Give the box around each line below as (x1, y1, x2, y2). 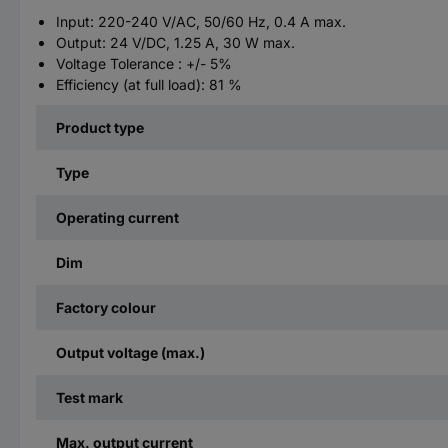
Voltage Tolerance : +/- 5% (56, 54, 232, 72)
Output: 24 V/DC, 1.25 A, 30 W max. (56, 33, 295, 51)
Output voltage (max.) (56, 343, 205, 361)
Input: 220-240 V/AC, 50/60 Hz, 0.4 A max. (56, 12, 346, 30)
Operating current (56, 208, 179, 226)
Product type (56, 118, 144, 136)
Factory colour (56, 298, 156, 316)
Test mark (56, 388, 123, 406)
